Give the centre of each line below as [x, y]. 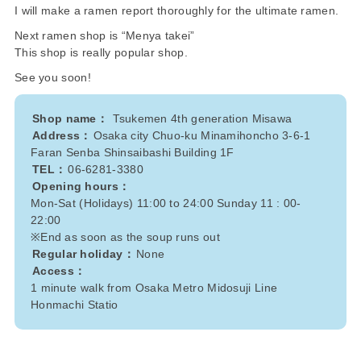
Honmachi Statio [74, 305]
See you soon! [52, 78]
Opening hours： [81, 187]
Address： [62, 136]
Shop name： [70, 119]
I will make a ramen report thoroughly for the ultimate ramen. [176, 11]
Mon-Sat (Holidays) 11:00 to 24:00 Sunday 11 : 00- [166, 203]
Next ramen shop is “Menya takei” [104, 36]
